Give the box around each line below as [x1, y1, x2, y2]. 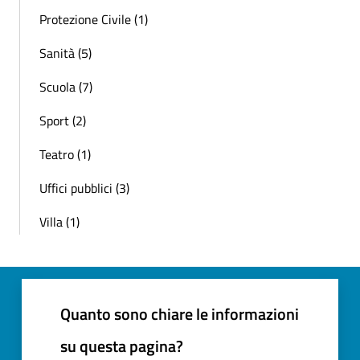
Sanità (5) [39, 43, 92, 63]
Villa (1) [39, 211, 80, 231]
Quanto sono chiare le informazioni [60, 301, 299, 326]
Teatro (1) [39, 144, 91, 164]
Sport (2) [39, 110, 86, 130]
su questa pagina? [60, 333, 183, 358]
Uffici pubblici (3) [39, 178, 129, 198]
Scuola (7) [39, 76, 92, 96]
